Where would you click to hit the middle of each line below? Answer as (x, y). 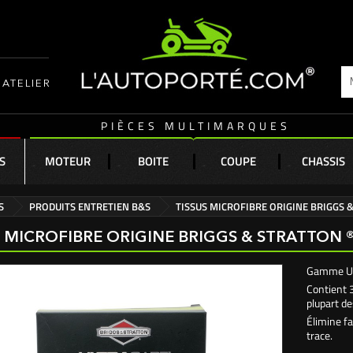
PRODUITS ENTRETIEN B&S (90, 206)
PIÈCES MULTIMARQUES (195, 126)
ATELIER (27, 84)
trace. (320, 335)
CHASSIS (323, 161)
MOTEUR (68, 161)
